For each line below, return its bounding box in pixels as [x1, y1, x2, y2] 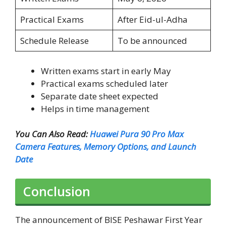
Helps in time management [41, 102, 149, 115]
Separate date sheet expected [41, 90, 158, 102]
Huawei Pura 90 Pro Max [90, 128, 184, 140]
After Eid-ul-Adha [117, 14, 188, 26]
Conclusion [23, 182, 90, 200]
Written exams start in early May [41, 65, 171, 77]
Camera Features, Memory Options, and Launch [15, 141, 196, 153]
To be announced [117, 35, 187, 47]
